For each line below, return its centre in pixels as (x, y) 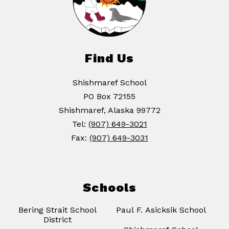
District (58, 220)
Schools (109, 188)
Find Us (109, 59)
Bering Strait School (58, 210)
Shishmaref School (109, 83)
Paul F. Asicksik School (161, 210)
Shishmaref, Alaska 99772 (109, 110)
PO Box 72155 (109, 97)
